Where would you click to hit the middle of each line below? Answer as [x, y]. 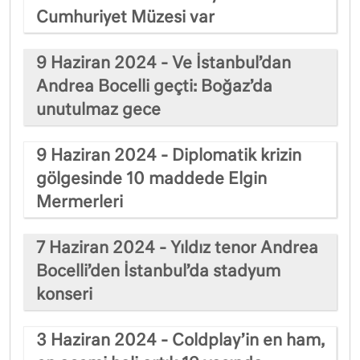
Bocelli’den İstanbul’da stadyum [158, 271]
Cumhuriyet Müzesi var [125, 17]
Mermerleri [80, 202]
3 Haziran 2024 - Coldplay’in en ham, [180, 340]
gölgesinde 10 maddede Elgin [151, 179]
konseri [64, 295]
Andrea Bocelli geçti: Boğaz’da [154, 86]
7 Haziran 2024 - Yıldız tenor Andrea [177, 248]
